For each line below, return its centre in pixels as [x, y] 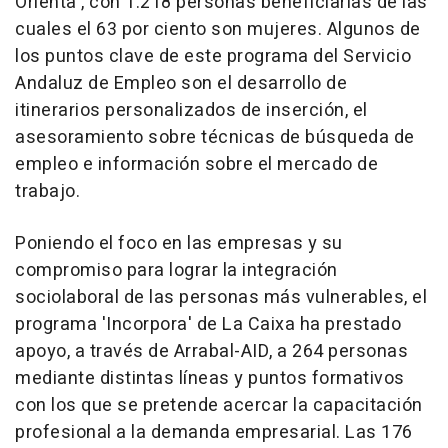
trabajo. [47, 192]
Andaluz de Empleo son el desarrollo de [181, 84]
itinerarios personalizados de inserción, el [191, 111]
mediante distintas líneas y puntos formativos [210, 379]
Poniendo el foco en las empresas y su [179, 244]
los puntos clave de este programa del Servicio [213, 57]
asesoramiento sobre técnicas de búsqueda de [215, 138]
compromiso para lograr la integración [176, 271]
